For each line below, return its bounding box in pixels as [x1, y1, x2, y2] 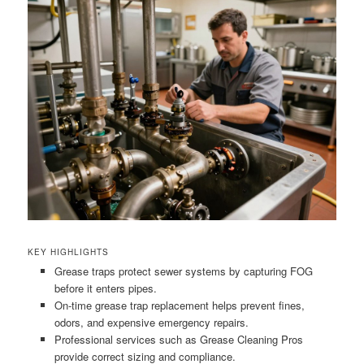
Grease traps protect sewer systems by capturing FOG [54, 263, 313, 279]
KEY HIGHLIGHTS [28, 246, 110, 258]
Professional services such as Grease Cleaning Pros [54, 331, 303, 348]
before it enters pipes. [54, 280, 157, 297]
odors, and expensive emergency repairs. [54, 314, 249, 331]
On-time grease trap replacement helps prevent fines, [54, 297, 305, 314]
